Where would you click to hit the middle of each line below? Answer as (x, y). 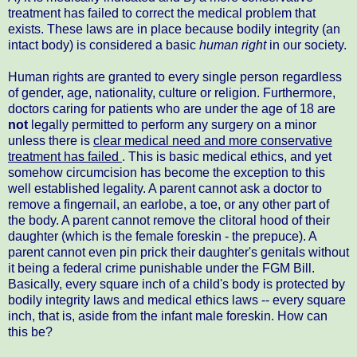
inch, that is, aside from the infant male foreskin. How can (168, 316)
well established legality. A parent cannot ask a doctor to (165, 188)
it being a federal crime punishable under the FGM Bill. (161, 268)
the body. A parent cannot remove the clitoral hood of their (169, 220)
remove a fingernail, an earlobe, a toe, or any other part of (169, 204)
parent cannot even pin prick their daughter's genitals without (178, 252)
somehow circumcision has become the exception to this (167, 172)
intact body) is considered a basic (104, 45)
